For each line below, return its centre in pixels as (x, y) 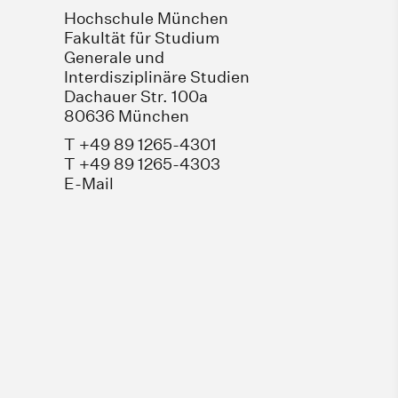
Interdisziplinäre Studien (156, 77)
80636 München (126, 116)
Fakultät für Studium (141, 38)
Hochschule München (146, 19)
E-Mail (88, 184)
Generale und (114, 58)
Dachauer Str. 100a (135, 97)
